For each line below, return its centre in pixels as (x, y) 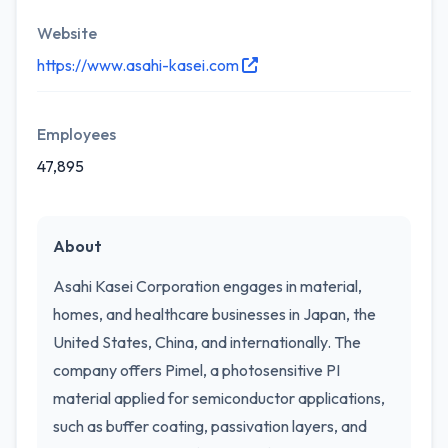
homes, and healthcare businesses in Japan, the (214, 314)
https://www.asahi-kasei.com (139, 65)
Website (67, 33)
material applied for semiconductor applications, (219, 398)
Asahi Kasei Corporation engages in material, (207, 286)
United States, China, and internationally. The (207, 342)
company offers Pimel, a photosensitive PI (196, 370)
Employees (76, 134)
